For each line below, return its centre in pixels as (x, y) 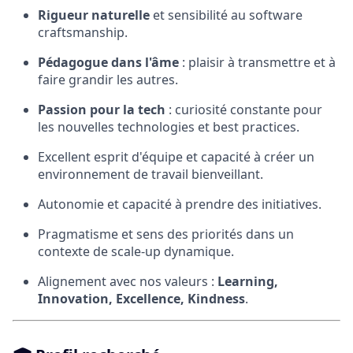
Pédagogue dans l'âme (108, 63)
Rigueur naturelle (94, 15)
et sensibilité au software (226, 15)
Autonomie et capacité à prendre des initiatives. (180, 204)
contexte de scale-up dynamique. (136, 252)
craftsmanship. (83, 33)
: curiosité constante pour (244, 110)
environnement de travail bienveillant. (150, 175)
